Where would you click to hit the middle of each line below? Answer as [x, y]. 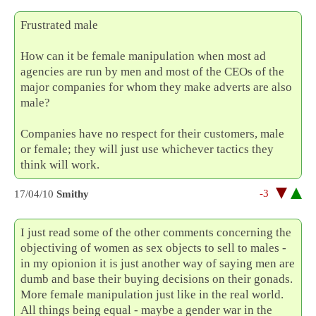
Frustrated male [60, 25]
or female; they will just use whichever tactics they [147, 150]
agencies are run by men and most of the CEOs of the [153, 72]
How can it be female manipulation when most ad [144, 56]
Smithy [73, 194]
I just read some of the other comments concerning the [156, 233]
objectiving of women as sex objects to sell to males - [154, 248]
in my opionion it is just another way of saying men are [158, 264]
